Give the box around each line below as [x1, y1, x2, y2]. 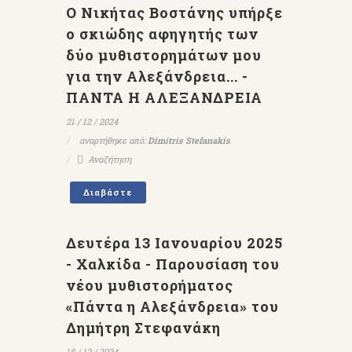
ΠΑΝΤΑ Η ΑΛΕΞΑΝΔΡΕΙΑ [66, 88, 262, 107]
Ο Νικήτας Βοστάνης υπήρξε [66, 3, 283, 22]
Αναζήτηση [88, 153, 131, 165]
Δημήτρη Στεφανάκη [66, 318, 221, 337]
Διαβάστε [83, 186, 133, 198]
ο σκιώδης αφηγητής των [66, 24, 258, 43]
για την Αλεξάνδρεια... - [66, 67, 248, 86]
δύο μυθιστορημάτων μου [66, 46, 262, 64]
